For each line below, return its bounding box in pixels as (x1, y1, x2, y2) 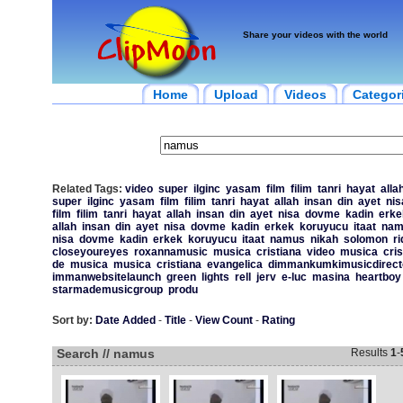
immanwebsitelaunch (51, 271, 161, 283)
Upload (213, 87, 258, 102)
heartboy (354, 271, 401, 283)
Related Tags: (51, 183, 122, 195)
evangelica (206, 258, 263, 271)
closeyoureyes (51, 246, 129, 258)
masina (311, 271, 350, 283)
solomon (343, 233, 388, 246)
